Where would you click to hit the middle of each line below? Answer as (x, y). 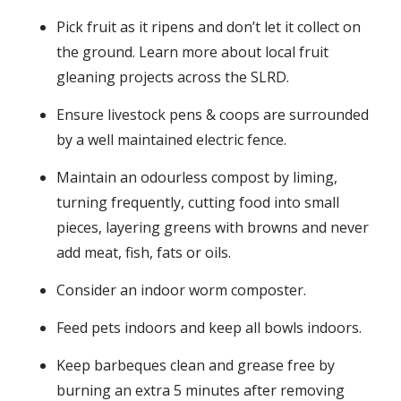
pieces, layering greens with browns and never (213, 228)
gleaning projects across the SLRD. (173, 77)
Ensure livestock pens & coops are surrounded (213, 115)
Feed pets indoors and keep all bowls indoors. (209, 328)
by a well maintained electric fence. (172, 140)
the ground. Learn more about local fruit (193, 52)
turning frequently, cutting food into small (198, 203)
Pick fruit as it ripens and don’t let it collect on (209, 27)
